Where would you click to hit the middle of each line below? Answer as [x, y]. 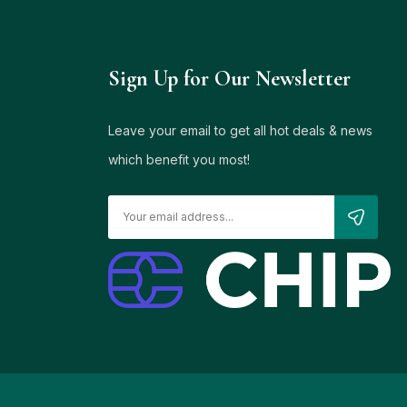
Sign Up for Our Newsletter [229, 78]
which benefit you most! [179, 159]
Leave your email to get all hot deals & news [240, 130]
